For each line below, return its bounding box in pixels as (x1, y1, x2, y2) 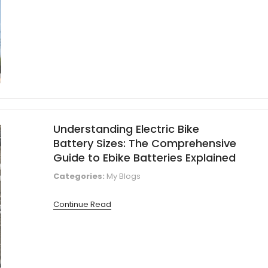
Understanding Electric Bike (53, 121, 199, 136)
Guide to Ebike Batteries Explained (53, 150, 236, 165)
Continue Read (53, 198, 111, 210)
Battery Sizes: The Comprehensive (53, 135, 236, 151)
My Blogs (106, 170, 141, 182)
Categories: (53, 170, 105, 182)
